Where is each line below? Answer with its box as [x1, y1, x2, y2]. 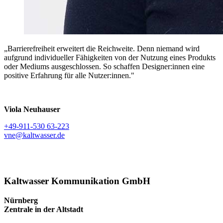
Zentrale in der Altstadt [4, 205, 83, 214]
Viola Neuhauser [4, 105, 60, 113]
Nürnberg [4, 196, 38, 205]
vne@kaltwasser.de [4, 130, 65, 139]
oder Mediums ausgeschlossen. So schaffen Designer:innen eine [4, 62, 205, 71]
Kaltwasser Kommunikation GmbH [4, 176, 150, 187]
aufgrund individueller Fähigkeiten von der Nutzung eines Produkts [4, 53, 216, 62]
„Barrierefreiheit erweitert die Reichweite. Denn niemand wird [4, 44, 200, 53]
